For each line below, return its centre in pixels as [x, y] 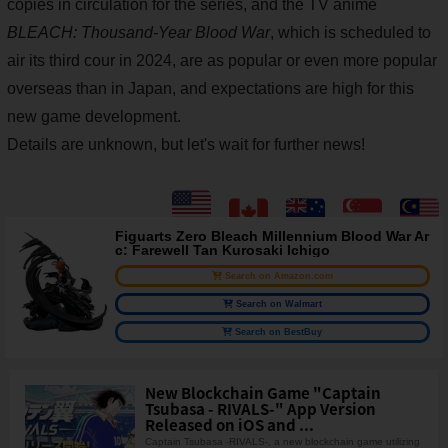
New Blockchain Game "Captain [263, 392]
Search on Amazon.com [278, 275]
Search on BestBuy [279, 331]
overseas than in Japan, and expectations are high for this [210, 88]
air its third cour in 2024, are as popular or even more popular [222, 60]
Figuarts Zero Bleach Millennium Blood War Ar [272, 235]
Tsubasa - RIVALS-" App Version [260, 408]
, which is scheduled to [350, 32]
